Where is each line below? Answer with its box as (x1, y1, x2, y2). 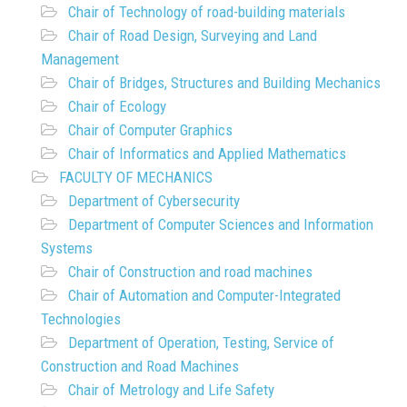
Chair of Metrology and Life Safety (68, 380, 274, 399)
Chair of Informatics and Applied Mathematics (68, 144, 346, 163)
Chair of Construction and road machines (68, 262, 313, 281)
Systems (41, 238, 93, 257)
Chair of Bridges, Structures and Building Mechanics (68, 73, 381, 92)
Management (41, 49, 119, 68)
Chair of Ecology (68, 96, 166, 115)
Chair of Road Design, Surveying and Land (68, 25, 317, 45)
